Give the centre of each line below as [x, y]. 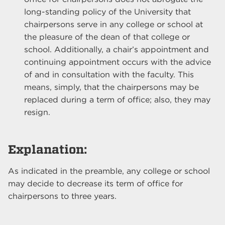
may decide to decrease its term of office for [95, 183]
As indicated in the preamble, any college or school [109, 171]
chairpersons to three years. [62, 196]
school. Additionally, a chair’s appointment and [117, 49]
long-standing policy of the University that [107, 12]
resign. [37, 112]
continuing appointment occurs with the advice [118, 62]
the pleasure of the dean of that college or [107, 37]
